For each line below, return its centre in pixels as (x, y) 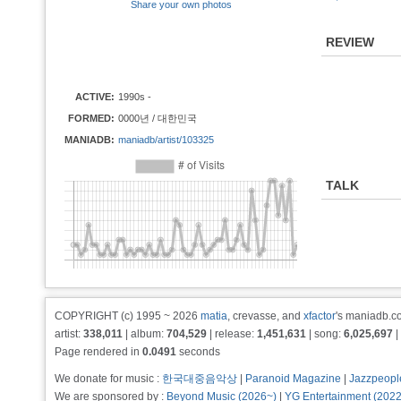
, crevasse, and (265, 316)
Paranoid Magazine (293, 379)
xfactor (320, 316)
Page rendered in (98, 352)
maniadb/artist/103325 (166, 140)
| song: (325, 334)
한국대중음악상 (200, 379)
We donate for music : (108, 379)
